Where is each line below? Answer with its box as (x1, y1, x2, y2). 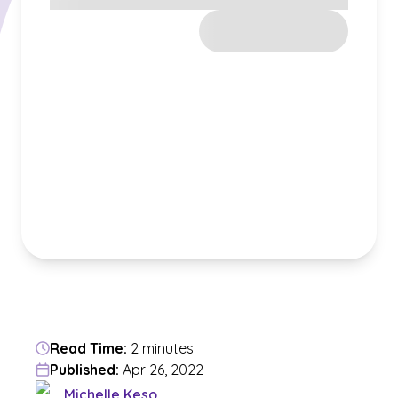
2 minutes (131, 339, 194, 357)
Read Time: (50, 339, 127, 357)
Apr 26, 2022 (123, 361, 203, 378)
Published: (50, 361, 119, 378)
